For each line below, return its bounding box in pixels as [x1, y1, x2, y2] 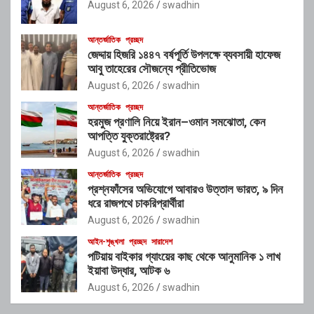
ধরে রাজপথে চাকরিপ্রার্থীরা [88, 196, 184, 210]
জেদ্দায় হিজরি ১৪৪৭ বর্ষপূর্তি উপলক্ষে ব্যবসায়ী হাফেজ [88, 47, 280, 62]
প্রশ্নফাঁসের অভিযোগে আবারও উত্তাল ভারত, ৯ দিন [88, 182, 283, 196]
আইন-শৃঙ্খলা [88, 236, 124, 247]
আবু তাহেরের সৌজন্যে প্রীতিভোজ [88, 61, 216, 76]
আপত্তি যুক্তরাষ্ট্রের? [88, 128, 170, 143]
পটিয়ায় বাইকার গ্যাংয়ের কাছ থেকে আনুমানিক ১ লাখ [88, 249, 280, 264]
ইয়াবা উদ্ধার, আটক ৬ [88, 263, 170, 278]
